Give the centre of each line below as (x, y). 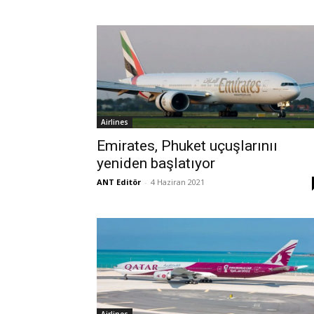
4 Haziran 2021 (178, 182)
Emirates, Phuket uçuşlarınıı (187, 145)
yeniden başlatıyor (156, 163)
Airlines (115, 122)
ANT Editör (119, 182)
